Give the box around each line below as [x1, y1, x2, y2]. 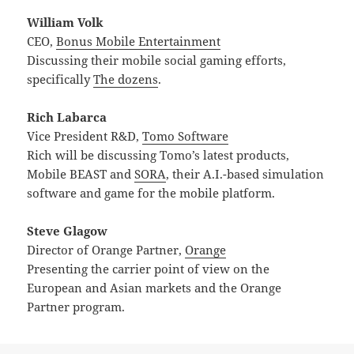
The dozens [93, 71, 159, 88]
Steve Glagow [27, 223, 108, 239]
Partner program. [27, 299, 126, 315]
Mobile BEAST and [27, 166, 135, 183]
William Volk [27, 14, 104, 31]
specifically [27, 71, 94, 88]
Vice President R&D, [27, 128, 143, 145]
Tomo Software [142, 128, 229, 145]
